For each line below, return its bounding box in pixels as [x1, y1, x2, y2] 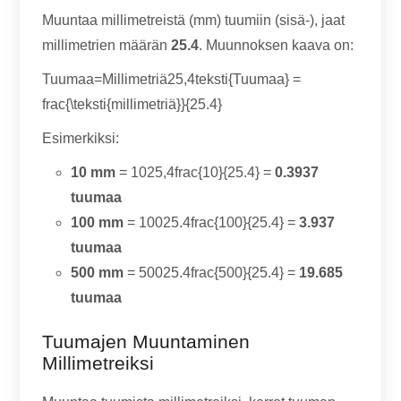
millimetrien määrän [42, 38, 172, 53]
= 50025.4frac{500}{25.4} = [124, 265, 300, 280]
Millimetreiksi [42, 353, 155, 373]
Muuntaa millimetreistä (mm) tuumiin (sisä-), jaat [42, 13, 346, 28]
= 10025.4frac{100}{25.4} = [124, 215, 300, 230]
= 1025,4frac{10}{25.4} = [115, 165, 276, 180]
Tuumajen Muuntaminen [42, 331, 251, 352]
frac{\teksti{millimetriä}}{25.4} [42, 97, 223, 112]
